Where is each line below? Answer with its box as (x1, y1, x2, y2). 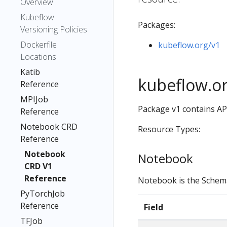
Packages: (138, 19, 175, 30)
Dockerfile (20, 39, 57, 50)
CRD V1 (24, 161, 52, 172)
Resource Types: (138, 124, 200, 135)
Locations (20, 51, 56, 62)
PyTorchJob (20, 188, 65, 199)
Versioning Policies (20, 24, 87, 35)
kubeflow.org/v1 (158, 40, 220, 51)
